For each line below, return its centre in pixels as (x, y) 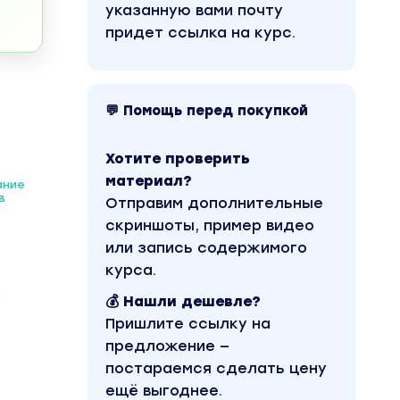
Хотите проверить (178, 158)
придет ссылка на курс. (200, 33)
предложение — (167, 346)
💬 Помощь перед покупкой (207, 111)
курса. (131, 270)
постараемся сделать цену (216, 368)
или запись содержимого (206, 248)
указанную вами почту (194, 10)
